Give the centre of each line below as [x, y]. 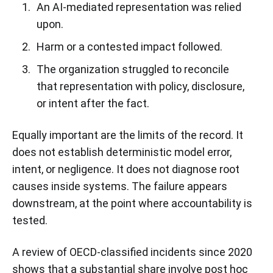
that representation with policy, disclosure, [140, 86]
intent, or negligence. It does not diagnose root [126, 169]
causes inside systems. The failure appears [120, 186]
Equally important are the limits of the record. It [128, 135]
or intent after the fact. [93, 103]
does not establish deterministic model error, [122, 152]
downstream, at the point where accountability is [132, 203]
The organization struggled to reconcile [133, 69]
